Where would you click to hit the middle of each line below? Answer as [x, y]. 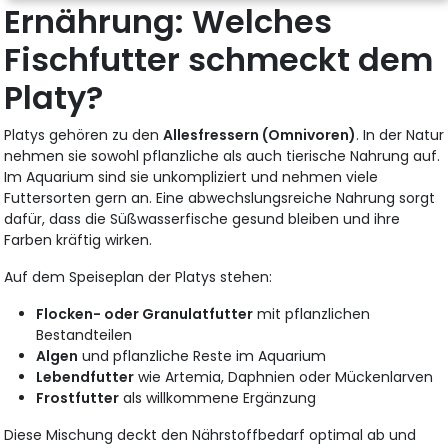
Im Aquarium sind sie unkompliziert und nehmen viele [191, 177]
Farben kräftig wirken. [78, 240]
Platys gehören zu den [84, 135]
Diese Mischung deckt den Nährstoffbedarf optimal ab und [210, 435]
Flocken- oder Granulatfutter [145, 314]
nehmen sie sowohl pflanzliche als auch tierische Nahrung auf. [222, 156]
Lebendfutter [85, 377]
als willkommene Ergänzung [218, 398]
